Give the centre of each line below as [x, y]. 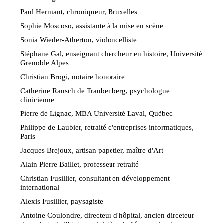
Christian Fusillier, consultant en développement [95, 178]
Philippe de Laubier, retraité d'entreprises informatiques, [107, 127]
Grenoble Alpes [45, 62]
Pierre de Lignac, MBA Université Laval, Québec [97, 113]
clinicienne [38, 99]
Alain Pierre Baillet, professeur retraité [80, 164]
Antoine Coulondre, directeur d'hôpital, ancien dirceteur [108, 215]
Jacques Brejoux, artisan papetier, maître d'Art [92, 150]
